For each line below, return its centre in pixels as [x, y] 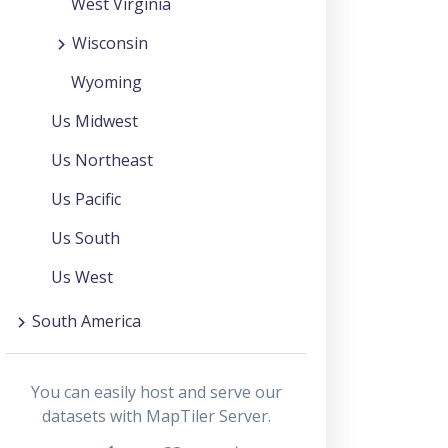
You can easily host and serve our [156, 391]
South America [86, 320]
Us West [82, 276]
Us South [85, 237]
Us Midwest [94, 120]
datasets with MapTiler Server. [156, 415]
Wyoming [106, 81]
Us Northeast [102, 159]
